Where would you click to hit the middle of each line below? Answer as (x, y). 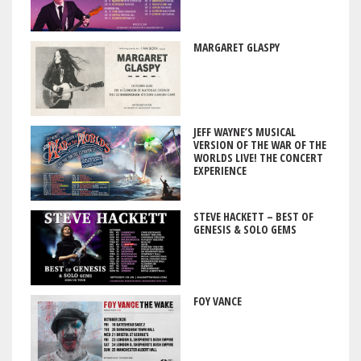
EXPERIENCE (220, 170)
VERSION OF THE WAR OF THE (259, 144)
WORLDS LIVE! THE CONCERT (258, 157)
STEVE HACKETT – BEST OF (253, 216)
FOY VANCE (217, 301)
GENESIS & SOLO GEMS (245, 229)
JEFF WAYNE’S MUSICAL (244, 131)
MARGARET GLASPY (236, 47)
